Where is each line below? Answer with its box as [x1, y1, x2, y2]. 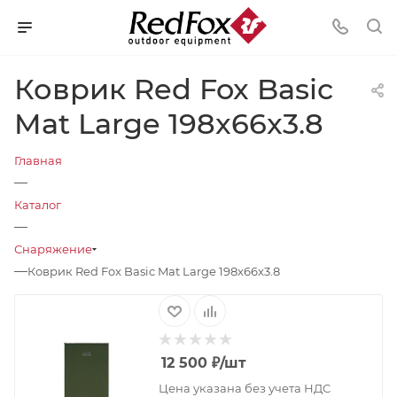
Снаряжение [14, 242, 92, 256]
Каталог [14, 198, 61, 212]
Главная [14, 153, 62, 167]
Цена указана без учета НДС [158, 381, 331, 395]
